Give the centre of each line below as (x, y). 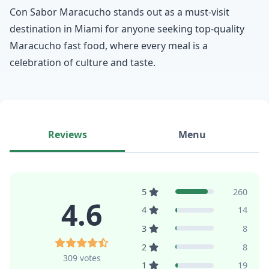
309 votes (82, 258)
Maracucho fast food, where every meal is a (109, 45)
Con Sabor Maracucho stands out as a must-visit (119, 12)
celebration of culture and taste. (83, 62)
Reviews (67, 134)
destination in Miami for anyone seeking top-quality (127, 29)
